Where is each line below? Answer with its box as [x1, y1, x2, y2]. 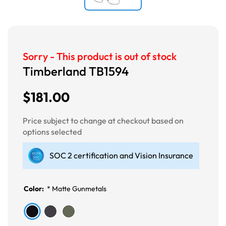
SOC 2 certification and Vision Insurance [49, 150, 193, 160]
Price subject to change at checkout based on [23, 115, 184, 126]
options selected [23, 126, 82, 137]
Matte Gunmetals [52, 184, 106, 193]
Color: [24, 184, 45, 193]
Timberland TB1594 [23, 63, 129, 79]
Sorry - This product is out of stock [23, 49, 177, 63]
